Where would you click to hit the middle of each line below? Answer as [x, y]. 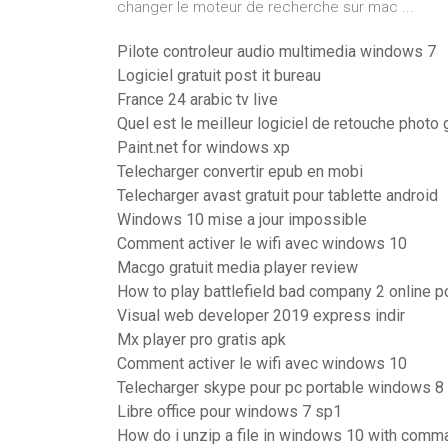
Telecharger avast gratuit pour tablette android [277, 195]
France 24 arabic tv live [197, 99]
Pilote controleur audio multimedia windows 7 [276, 51]
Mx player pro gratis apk [201, 339]
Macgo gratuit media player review [237, 267]
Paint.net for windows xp [203, 147]
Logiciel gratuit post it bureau [219, 75]
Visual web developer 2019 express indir [261, 315]
